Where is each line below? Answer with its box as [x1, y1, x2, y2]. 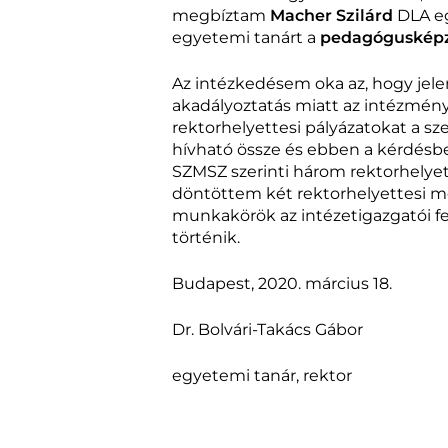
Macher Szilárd [270, 6, 393, 25]
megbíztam [172, 6, 270, 25]
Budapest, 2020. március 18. [172, 274, 392, 293]
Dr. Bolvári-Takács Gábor [172, 320, 363, 339]
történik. [172, 228, 240, 247]
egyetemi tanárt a [172, 28, 320, 47]
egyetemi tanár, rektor [172, 366, 352, 385]
